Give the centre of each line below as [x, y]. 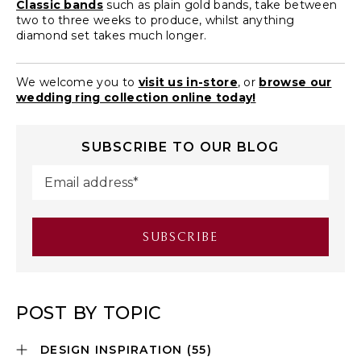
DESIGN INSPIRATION [114, 349]
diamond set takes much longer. [112, 35]
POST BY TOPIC [89, 313]
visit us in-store [188, 82]
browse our [295, 82]
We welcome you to [77, 82]
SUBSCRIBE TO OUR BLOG [180, 147]
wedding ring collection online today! [136, 97]
